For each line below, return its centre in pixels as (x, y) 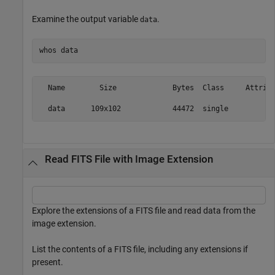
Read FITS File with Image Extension (129, 160)
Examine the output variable (86, 19)
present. (48, 262)
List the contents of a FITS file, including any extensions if (140, 249)
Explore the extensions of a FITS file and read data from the (144, 210)
